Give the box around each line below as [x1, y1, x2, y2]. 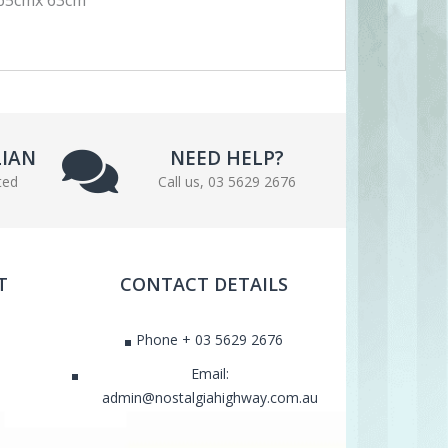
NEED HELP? [170, 144, 285, 171]
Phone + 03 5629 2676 [136, 330, 284, 350]
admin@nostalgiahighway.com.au [101, 388, 318, 408]
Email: [190, 364, 229, 384]
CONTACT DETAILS [119, 271, 288, 296]
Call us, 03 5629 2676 [158, 171, 297, 191]
